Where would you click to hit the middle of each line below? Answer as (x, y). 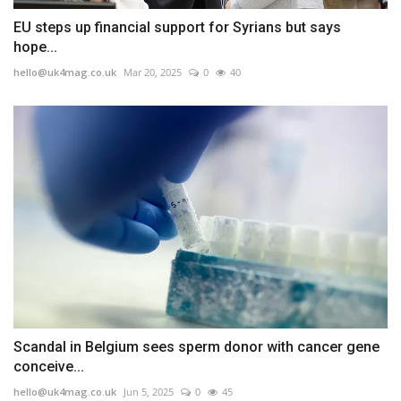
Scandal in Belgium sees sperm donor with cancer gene (196, 346)
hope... (35, 47)
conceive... (49, 366)
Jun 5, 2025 (149, 391)
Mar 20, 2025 (153, 72)
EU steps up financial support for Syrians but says (177, 27)
